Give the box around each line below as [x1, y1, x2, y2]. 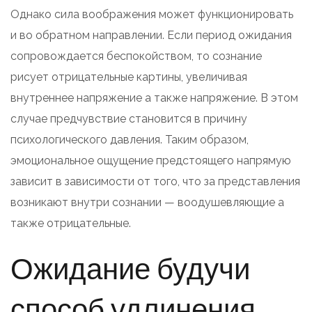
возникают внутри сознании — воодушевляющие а [10, 195, 284, 209]
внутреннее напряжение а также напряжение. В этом [10, 91, 298, 104]
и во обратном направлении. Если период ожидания [10, 28, 292, 42]
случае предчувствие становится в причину [10, 111, 247, 125]
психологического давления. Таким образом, [10, 132, 249, 146]
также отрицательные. [10, 216, 131, 230]
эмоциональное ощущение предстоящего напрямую [10, 153, 291, 167]
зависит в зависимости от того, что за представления [10, 174, 300, 188]
